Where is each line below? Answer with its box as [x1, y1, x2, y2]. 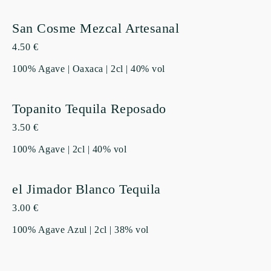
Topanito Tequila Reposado [12, 101, 166, 117]
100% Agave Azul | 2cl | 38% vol [12, 224, 149, 235]
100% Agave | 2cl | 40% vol [12, 144, 126, 155]
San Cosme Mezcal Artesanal [12, 21, 179, 36]
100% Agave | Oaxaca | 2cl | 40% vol [12, 64, 165, 74]
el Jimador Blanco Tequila [12, 181, 161, 197]
